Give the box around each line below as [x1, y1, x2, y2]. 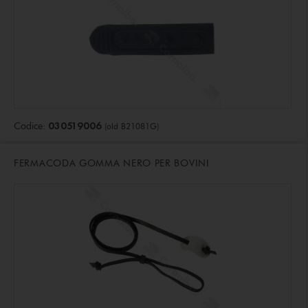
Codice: [14, 120, 48, 132]
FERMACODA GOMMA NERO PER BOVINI [14, 157, 210, 170]
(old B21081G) [104, 120, 159, 131]
